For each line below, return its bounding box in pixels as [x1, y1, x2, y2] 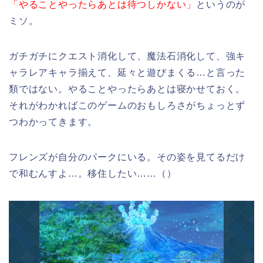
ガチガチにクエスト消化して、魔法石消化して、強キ [9, 51, 246, 62]
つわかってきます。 [9, 117, 98, 127]
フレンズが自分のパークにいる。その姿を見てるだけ [9, 152, 246, 163]
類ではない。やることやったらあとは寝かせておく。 [9, 84, 246, 95]
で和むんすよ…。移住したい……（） [9, 168, 177, 179]
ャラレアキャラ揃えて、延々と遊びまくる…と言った [9, 68, 246, 78]
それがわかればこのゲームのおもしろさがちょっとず [9, 100, 246, 111]
